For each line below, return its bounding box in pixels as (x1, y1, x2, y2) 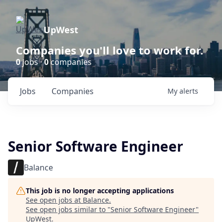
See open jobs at (26, 195, 83, 205)
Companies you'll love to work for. (16, 43, 203, 57)
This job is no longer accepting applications (26, 186, 174, 195)
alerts (179, 86, 198, 96)
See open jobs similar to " (26, 205, 111, 214)
